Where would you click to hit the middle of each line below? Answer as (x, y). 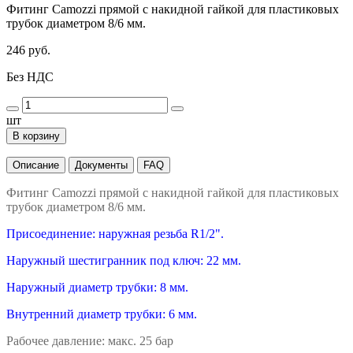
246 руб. (28, 50)
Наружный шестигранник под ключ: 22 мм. (124, 260)
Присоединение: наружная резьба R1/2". (115, 233)
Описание (36, 165)
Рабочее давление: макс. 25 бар (90, 340)
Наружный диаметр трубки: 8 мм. (97, 287)
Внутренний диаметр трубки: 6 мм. (102, 314)
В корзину (36, 136)
